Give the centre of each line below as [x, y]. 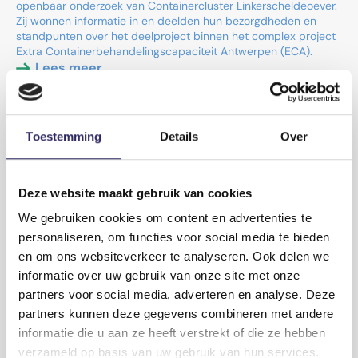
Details [179, 136]
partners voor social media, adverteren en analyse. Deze [177, 295]
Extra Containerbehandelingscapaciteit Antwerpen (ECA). [164, 51]
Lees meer [69, 68]
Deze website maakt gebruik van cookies [135, 193]
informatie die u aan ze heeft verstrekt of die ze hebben [172, 333]
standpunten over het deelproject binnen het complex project [176, 36]
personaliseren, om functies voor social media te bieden [174, 237]
